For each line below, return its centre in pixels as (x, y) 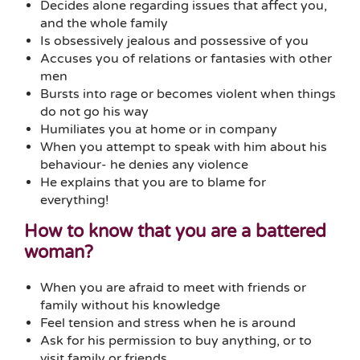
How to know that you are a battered (175, 231)
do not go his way (94, 111)
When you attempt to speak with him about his (184, 147)
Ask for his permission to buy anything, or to (176, 340)
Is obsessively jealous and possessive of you (174, 41)
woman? (59, 252)
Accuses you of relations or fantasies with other (186, 58)
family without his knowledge (130, 305)
